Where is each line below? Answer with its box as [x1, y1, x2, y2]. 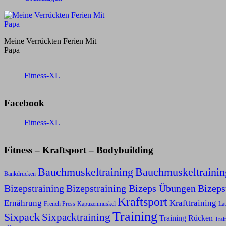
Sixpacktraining [42, 211, 110, 223]
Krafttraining [169, 198, 216, 208]
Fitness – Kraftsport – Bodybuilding [4, 145, 153, 156]
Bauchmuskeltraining [38, 165, 133, 178]
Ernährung [4, 197, 42, 208]
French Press [44, 200, 75, 207]
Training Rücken [159, 213, 213, 222]
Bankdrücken [4, 170, 36, 177]
